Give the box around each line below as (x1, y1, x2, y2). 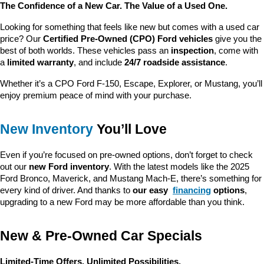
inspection (171, 46, 214, 56)
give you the (213, 34, 262, 44)
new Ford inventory (29, 162, 109, 172)
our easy (133, 186, 170, 196)
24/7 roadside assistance (124, 58, 225, 68)
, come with (214, 46, 258, 56)
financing (173, 186, 211, 196)
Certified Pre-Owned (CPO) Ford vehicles (43, 34, 213, 44)
